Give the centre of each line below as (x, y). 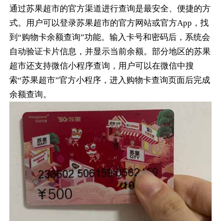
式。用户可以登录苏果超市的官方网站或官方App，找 (109, 23)
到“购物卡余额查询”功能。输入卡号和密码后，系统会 (110, 37)
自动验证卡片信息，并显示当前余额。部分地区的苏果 (110, 51)
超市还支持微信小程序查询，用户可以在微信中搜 (102, 66)
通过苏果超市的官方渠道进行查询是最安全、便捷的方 (110, 8)
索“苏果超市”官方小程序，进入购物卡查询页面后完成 (110, 80)
